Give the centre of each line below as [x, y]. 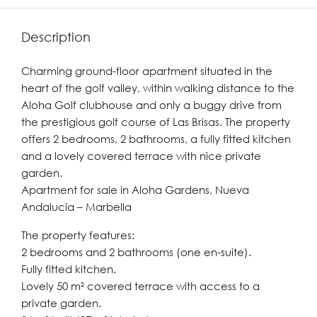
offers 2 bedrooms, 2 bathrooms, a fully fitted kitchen [156, 139]
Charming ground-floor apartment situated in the [147, 71]
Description [56, 37]
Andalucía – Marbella [76, 207]
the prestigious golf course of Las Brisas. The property [156, 122]
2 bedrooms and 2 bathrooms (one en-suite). [136, 252]
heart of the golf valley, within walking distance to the [158, 88]
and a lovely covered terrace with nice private [141, 156]
